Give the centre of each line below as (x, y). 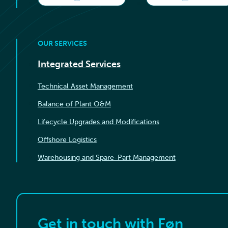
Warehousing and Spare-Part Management (106, 158)
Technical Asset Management (85, 86)
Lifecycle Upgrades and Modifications (98, 122)
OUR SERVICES (62, 43)
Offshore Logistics (67, 140)
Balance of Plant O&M (74, 104)
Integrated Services (79, 64)
